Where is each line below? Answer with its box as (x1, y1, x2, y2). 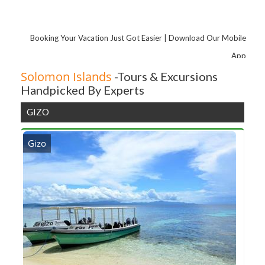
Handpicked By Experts (21, 83, 144, 97)
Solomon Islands (21, 69, 112, 85)
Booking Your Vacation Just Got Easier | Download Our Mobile (30, 33, 246, 43)
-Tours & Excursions (112, 69, 218, 83)
